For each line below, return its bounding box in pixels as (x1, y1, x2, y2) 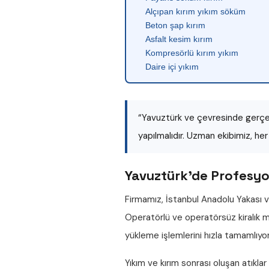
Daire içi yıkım (145, 62, 199, 71)
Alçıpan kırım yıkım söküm (145, 7, 246, 16)
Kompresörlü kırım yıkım (145, 48, 238, 58)
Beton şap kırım (145, 20, 205, 30)
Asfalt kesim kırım (145, 34, 213, 44)
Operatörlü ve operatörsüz (125, 211, 238, 223)
